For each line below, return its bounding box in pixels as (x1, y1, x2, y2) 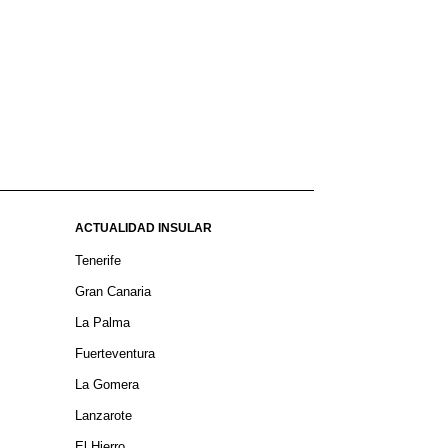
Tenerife (74, 253, 121, 269)
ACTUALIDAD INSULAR (74, 221, 212, 236)
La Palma (74, 315, 130, 331)
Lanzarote (74, 408, 132, 424)
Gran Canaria (74, 284, 151, 300)
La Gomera (74, 377, 139, 393)
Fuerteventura (74, 346, 155, 362)
